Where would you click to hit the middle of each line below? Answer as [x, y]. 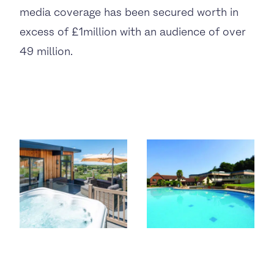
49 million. [46, 51]
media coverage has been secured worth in [129, 12]
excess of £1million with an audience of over [133, 31]
